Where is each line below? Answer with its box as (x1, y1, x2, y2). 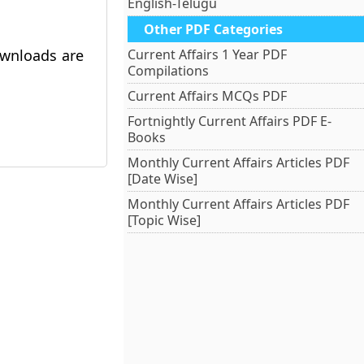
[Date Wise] (128, 170, 198, 188)
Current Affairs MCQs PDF (128, 87, 288, 105)
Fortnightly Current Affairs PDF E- (128, 112, 332, 130)
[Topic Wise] (128, 211, 201, 229)
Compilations (128, 62, 210, 80)
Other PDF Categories (144, 20, 284, 38)
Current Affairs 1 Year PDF (128, 45, 288, 63)
